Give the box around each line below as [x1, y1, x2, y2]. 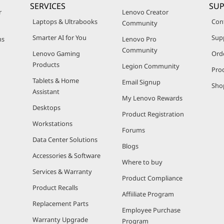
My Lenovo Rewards [122, 93, 182, 102]
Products [32, 60, 59, 69]
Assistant [32, 87, 59, 96]
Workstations [32, 119, 72, 128]
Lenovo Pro [122, 34, 156, 43]
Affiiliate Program [122, 189, 174, 198]
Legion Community [122, 61, 179, 70]
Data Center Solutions [32, 135, 97, 144]
